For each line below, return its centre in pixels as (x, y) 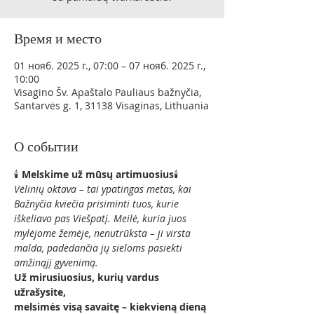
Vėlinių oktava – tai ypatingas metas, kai (104, 189)
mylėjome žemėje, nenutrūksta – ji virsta (104, 233)
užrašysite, (40, 292)
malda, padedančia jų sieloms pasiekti (100, 248)
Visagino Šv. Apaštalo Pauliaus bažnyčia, (108, 92)
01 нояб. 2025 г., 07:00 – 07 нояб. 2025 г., (110, 66)
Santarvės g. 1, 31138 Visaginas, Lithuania (111, 105)
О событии (46, 146)
